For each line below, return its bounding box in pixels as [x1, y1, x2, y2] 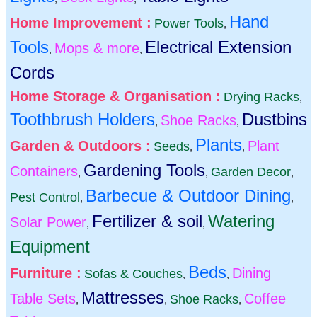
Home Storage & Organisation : [10, 88, 221, 104]
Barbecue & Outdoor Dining [86, 185, 291, 205]
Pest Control [10, 190, 80, 204]
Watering [208, 211, 275, 231]
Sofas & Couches [84, 266, 183, 281]
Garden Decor [211, 164, 291, 179]
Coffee [244, 290, 286, 306]
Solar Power [10, 214, 86, 230]
